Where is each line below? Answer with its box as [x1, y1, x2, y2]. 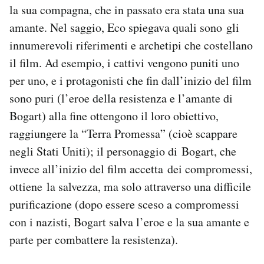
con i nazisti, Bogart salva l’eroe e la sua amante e [9, 214, 249, 230]
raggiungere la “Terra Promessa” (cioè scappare [9, 126, 237, 142]
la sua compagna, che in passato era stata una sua [9, 2, 244, 18]
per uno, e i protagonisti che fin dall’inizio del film [9, 72, 252, 89]
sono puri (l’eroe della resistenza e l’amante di [9, 90, 233, 107]
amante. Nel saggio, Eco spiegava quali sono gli [9, 19, 239, 36]
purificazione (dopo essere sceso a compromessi [9, 196, 239, 213]
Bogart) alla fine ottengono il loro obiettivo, [9, 108, 219, 124]
